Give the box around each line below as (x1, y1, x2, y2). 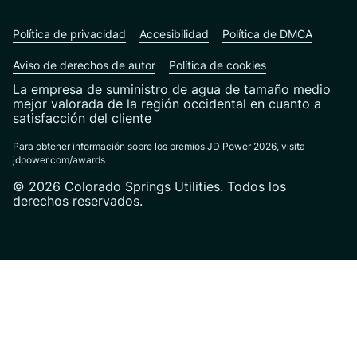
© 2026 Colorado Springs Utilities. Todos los (13, 178, 286, 194)
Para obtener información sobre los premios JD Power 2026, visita (13, 139, 305, 152)
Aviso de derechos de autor (13, 57, 155, 72)
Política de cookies (169, 57, 266, 72)
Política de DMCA (222, 26, 312, 41)
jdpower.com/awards (13, 153, 105, 166)
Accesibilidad (139, 26, 209, 41)
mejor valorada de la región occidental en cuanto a (13, 95, 321, 112)
